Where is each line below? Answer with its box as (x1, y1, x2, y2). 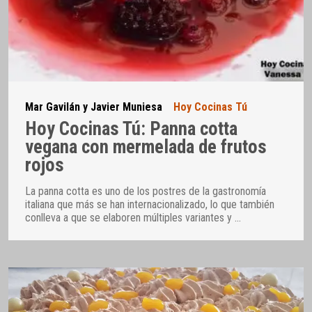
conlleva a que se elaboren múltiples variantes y (25, 210, 235, 224)
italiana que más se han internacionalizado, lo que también (25, 197, 274, 211)
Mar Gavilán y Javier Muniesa (25, 100, 162, 114)
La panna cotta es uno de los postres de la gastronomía (25, 184, 266, 198)
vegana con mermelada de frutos (25, 136, 267, 159)
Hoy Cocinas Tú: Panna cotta (25, 118, 237, 141)
